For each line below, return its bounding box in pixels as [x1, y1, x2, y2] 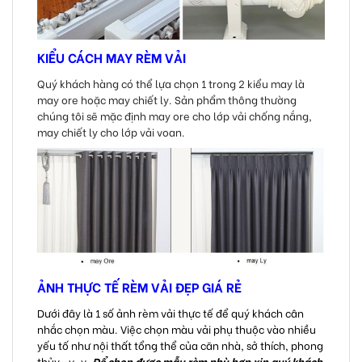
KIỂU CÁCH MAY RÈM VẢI [37, 47, 186, 66]
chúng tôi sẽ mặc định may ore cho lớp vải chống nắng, [37, 107, 312, 123]
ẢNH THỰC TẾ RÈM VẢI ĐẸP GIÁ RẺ [37, 276, 242, 296]
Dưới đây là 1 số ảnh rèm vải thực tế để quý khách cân [37, 304, 304, 320]
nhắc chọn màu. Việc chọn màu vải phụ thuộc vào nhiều [37, 320, 316, 336]
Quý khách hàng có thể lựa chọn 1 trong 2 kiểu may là [37, 74, 305, 90]
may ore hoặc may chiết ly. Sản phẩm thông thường [37, 90, 297, 107]
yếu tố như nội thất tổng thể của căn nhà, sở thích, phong [37, 336, 323, 352]
